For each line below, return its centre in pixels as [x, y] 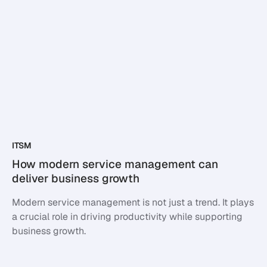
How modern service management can [115, 164]
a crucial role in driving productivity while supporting [127, 217]
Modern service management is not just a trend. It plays [133, 203]
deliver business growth [76, 179]
